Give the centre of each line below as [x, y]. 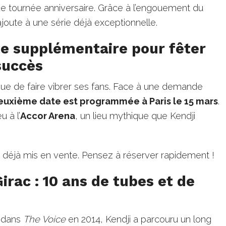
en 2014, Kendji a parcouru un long [139, 219]
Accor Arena [48, 116]
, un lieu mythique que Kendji [135, 116]
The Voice [45, 219]
